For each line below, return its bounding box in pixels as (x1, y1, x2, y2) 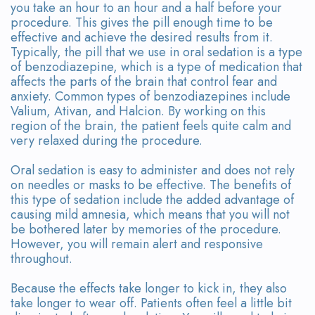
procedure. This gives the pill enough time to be (11, 13, 273, 32)
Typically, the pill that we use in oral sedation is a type (11, 42, 302, 61)
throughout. (11, 249, 72, 268)
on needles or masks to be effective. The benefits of (11, 175, 291, 194)
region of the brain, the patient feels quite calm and (11, 116, 291, 135)
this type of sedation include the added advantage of (11, 190, 294, 209)
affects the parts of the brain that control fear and (11, 72, 277, 91)
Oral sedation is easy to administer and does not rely (11, 160, 295, 179)
